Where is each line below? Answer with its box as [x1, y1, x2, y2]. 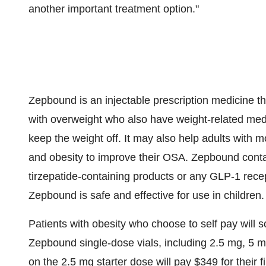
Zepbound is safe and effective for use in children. [28, 189, 264, 201]
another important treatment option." [28, 3, 199, 15]
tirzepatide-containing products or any [28, 170, 210, 182]
